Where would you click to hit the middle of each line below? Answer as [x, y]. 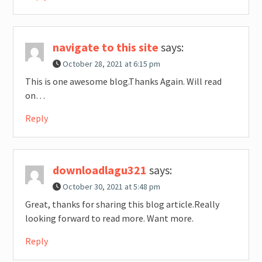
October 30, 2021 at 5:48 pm [111, 187]
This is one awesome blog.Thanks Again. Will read [123, 82]
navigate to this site [105, 47]
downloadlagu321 [99, 170]
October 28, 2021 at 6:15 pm [111, 64]
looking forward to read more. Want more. [109, 218]
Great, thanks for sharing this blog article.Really [122, 204]
